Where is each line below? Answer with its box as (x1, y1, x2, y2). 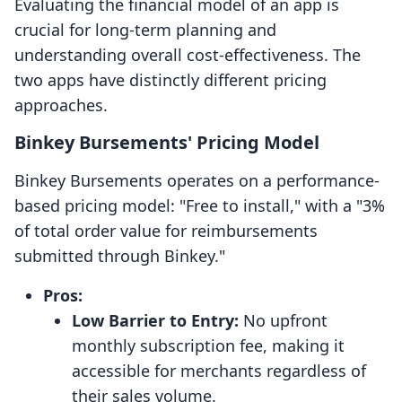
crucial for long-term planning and (14, 19, 276, 41)
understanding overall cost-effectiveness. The (14, 44, 361, 66)
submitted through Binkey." (14, 245, 225, 267)
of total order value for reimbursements (14, 220, 318, 242)
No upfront (239, 310, 328, 332)
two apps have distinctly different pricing (14, 69, 327, 92)
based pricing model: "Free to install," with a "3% (14, 195, 385, 217)
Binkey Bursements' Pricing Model (14, 130, 319, 155)
